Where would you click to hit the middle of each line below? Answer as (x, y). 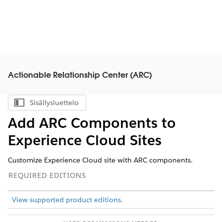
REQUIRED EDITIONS (47, 175)
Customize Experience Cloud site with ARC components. (100, 160)
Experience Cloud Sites (85, 140)
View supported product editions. (67, 200)
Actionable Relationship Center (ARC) (80, 76)
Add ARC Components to (92, 123)
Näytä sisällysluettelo (77, 105)
